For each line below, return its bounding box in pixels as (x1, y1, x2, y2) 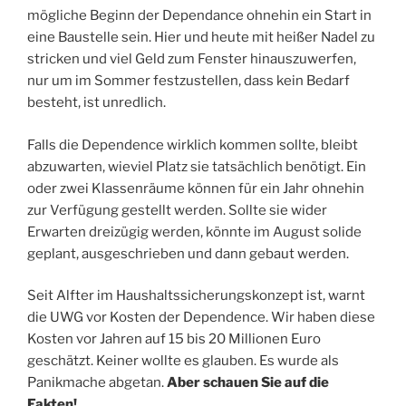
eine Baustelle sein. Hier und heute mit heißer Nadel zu (27, 29, 375, 46)
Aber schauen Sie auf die (167, 374, 329, 391)
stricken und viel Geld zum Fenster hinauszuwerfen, (27, 51, 356, 68)
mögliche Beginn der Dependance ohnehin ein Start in (27, 7, 372, 24)
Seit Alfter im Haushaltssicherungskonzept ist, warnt (27, 287, 365, 304)
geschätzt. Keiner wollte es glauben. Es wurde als (27, 353, 339, 370)
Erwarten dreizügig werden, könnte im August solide (27, 223, 362, 240)
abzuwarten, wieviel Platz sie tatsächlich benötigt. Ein (27, 158, 366, 175)
